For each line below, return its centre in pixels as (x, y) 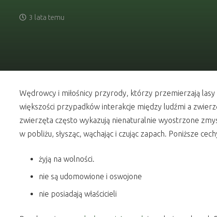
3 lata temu (46, 17)
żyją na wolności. (67, 159)
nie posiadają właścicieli (78, 194)
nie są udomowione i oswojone (90, 176)
